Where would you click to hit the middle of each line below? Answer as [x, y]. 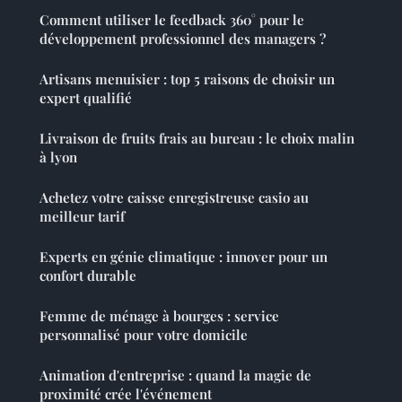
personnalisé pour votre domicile [144, 334]
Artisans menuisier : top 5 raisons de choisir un [187, 79]
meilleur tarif [82, 216]
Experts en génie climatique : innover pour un [184, 256]
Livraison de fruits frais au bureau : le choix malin [197, 138]
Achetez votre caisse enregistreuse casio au [174, 197]
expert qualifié [86, 97]
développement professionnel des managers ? [183, 38]
